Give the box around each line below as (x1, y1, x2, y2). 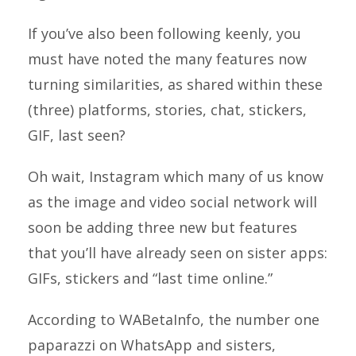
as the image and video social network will (28, 192, 317, 211)
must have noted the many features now (28, 49, 307, 68)
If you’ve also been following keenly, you (28, 24, 301, 43)
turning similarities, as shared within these (28, 75, 323, 94)
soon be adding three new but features (28, 218, 297, 237)
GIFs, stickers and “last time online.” (28, 269, 273, 288)
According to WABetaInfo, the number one (28, 310, 319, 329)
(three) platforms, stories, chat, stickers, (28, 100, 307, 119)
